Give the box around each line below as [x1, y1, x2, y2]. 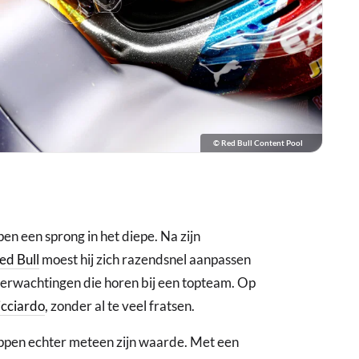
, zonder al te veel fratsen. [45, 297, 195, 315]
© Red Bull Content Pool [213, 138, 303, 148]
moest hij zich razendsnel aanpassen [39, 251, 251, 268]
